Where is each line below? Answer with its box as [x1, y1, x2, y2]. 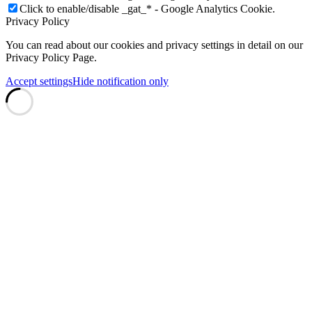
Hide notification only [72, 75, 169, 88]
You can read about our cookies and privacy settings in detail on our [6, 39, 303, 52]
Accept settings [6, 75, 72, 88]
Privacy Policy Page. [6, 52, 97, 64]
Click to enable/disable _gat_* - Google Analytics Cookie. [19, 3, 275, 15]
